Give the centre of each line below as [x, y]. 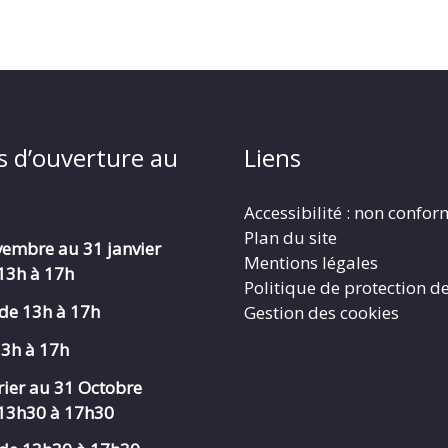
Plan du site [290, 238]
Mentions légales [311, 263]
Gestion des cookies [321, 313]
